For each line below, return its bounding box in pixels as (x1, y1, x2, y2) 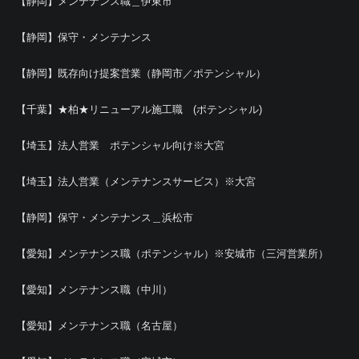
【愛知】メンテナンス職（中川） (16, 284, 172, 296)
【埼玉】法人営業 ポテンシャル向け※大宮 (16, 139, 224, 151)
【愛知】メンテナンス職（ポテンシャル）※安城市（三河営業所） (16, 248, 329, 260)
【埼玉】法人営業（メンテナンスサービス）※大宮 (16, 175, 256, 188)
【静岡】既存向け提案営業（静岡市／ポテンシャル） (16, 67, 266, 79)
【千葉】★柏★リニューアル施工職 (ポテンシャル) (16, 103, 262, 115)
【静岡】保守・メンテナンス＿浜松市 (16, 212, 193, 224)
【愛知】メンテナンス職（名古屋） (16, 320, 183, 332)
